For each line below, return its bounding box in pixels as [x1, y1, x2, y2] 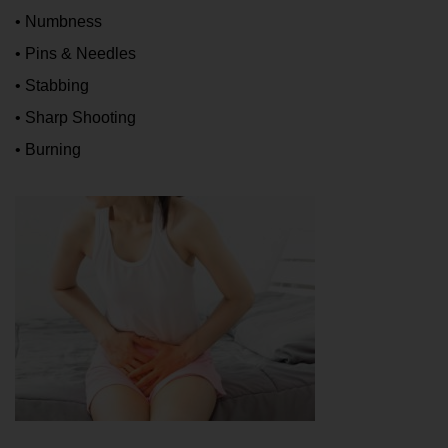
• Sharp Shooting [15, 109, 136, 127]
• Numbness [15, 13, 102, 31]
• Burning [15, 141, 81, 159]
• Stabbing [15, 77, 89, 95]
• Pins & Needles [15, 45, 136, 63]
